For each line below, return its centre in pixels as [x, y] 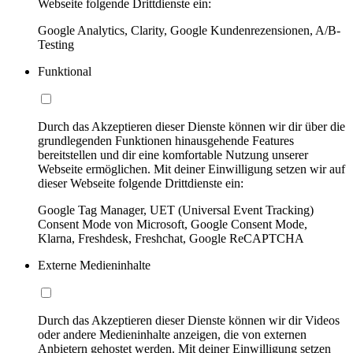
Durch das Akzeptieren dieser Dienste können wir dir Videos [189, 320]
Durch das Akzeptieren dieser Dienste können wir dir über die [191, 126]
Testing [56, 45]
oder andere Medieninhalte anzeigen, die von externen [172, 334]
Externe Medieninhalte [94, 265]
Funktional [65, 71]
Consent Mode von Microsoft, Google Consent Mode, [173, 224]
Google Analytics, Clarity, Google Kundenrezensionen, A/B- [189, 30]
